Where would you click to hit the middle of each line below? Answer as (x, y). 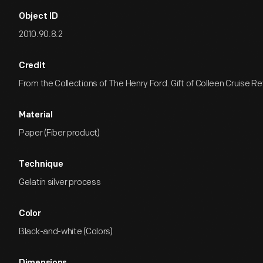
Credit (32, 66)
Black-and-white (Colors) (66, 232)
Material (36, 115)
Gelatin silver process (60, 182)
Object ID (38, 17)
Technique (41, 165)
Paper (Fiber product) (59, 133)
